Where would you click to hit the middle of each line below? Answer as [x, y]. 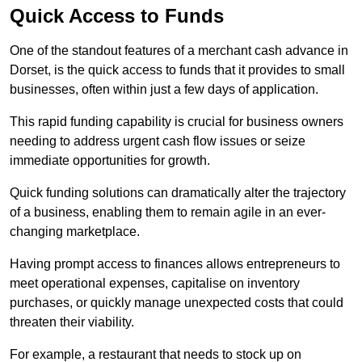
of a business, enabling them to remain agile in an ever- [168, 213]
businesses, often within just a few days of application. [164, 90]
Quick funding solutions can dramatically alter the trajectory [178, 193]
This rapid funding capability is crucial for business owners [177, 122]
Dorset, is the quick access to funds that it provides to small [177, 70]
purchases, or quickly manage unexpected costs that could [177, 303]
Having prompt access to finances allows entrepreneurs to [175, 264]
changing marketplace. [75, 232]
